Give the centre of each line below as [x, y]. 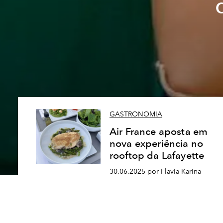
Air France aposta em [159, 132]
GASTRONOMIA [136, 114]
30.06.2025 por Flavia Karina [155, 171]
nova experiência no [157, 144]
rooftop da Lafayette [157, 156]
